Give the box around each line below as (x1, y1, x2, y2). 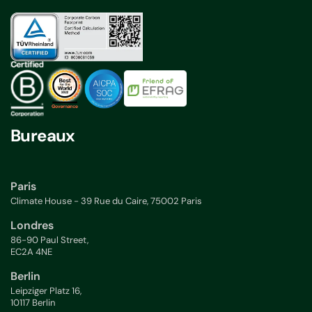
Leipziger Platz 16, (10, 285, 81, 297)
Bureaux (10, 124, 75, 146)
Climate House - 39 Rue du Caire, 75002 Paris (10, 195, 202, 208)
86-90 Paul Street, (10, 234, 88, 247)
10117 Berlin (10, 297, 56, 309)
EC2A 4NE (10, 246, 52, 258)
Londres (10, 218, 54, 233)
